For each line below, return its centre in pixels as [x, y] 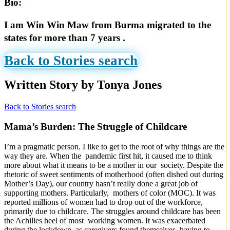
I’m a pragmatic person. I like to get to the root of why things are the [114, 146]
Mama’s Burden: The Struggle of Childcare [97, 126]
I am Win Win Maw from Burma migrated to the [108, 25]
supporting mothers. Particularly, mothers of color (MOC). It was [110, 193]
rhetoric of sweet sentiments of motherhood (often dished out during [115, 174]
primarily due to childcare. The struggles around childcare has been [112, 211]
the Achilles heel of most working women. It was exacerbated [105, 220]
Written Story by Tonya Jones [83, 85]
